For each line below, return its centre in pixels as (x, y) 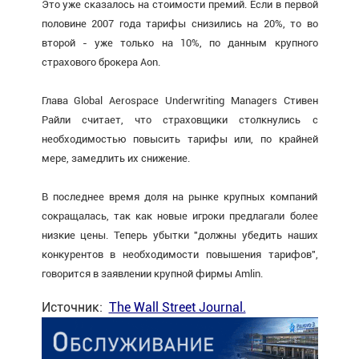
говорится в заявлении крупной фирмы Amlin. (152, 273)
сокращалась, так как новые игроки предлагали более (179, 216)
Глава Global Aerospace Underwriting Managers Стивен (179, 100)
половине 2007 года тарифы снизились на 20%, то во (179, 23)
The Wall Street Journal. (177, 307)
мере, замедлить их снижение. (115, 158)
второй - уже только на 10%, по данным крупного (179, 42)
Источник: (75, 307)
